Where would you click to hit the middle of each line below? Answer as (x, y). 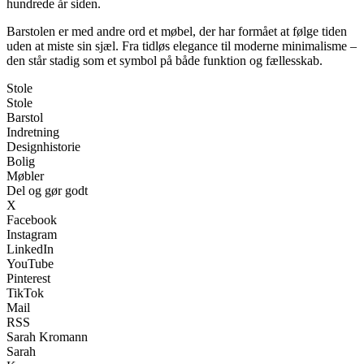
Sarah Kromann (47, 337)
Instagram (32, 235)
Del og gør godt (47, 191)
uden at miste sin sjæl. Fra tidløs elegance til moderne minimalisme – (182, 46)
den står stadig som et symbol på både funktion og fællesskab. (165, 61)
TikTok (25, 293)
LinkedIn (30, 249)
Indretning (33, 132)
